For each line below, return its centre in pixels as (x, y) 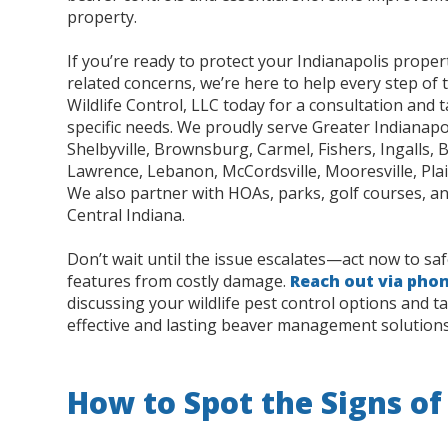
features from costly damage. (179, 281)
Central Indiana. (126, 215)
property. (102, 17)
